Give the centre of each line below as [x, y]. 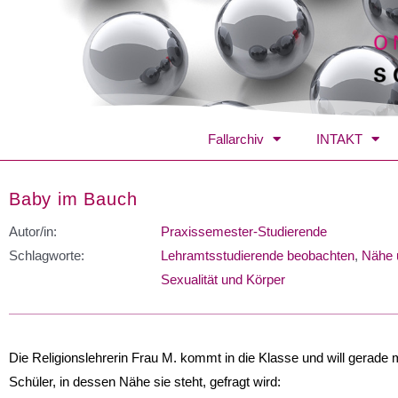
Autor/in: [33, 231]
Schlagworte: [47, 255]
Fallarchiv [236, 139]
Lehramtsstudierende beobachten [258, 255]
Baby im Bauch [73, 199]
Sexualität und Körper [223, 279]
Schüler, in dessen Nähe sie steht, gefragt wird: [145, 381]
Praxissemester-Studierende [244, 231]
